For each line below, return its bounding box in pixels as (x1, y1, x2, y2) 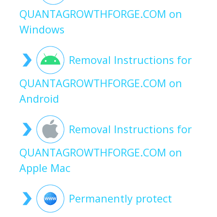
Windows (19, 22, 64, 37)
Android (19, 92, 59, 106)
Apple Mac (19, 161, 70, 175)
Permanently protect (69, 191, 172, 206)
